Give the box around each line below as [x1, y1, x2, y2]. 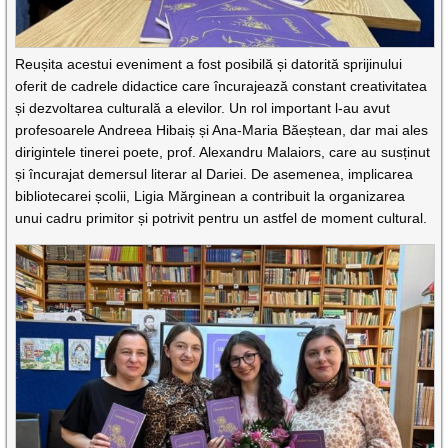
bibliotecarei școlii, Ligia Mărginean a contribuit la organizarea [15, 187, 406, 204]
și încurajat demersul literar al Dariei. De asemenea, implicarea [15, 165, 414, 182]
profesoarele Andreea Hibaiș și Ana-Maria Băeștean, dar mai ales [15, 121, 429, 138]
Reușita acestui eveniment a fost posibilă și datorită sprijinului [15, 55, 403, 72]
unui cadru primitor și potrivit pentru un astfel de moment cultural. [15, 209, 428, 226]
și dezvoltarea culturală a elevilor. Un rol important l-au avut [15, 99, 391, 116]
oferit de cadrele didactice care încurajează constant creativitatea [15, 77, 428, 94]
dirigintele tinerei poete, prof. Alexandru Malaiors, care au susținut [15, 143, 431, 160]
